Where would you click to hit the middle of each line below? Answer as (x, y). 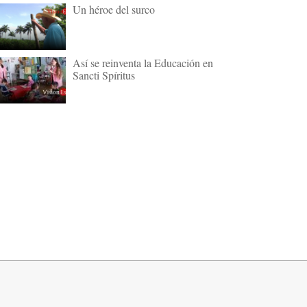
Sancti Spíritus (103, 75)
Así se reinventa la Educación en (143, 62)
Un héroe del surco (113, 9)
